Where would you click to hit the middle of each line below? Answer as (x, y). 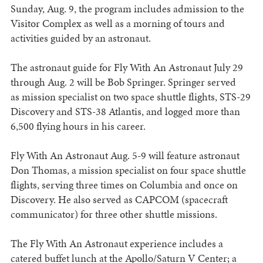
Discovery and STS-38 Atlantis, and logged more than (125, 112)
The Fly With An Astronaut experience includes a (117, 244)
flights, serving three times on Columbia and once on (124, 185)
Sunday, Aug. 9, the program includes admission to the (127, 9)
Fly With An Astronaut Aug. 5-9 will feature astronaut (125, 156)
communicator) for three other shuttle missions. (114, 214)
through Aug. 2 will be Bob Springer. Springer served (123, 82)
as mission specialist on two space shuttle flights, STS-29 (130, 97)
